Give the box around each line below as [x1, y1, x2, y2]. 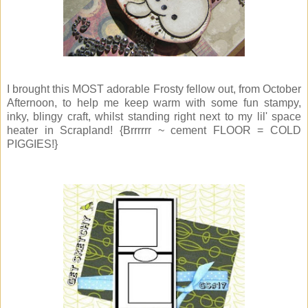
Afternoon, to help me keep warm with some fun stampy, [7, 97, 301, 109]
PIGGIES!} [7, 138, 58, 151]
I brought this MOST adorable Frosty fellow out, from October [7, 83, 301, 96]
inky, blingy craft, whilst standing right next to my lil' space [7, 111, 301, 123]
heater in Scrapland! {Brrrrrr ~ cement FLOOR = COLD [7, 124, 301, 137]
